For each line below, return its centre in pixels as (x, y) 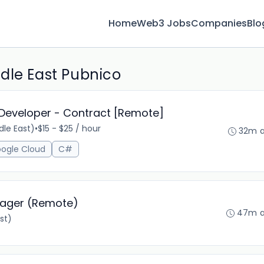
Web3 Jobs (164, 23)
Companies (219, 23)
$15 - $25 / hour (69, 128)
